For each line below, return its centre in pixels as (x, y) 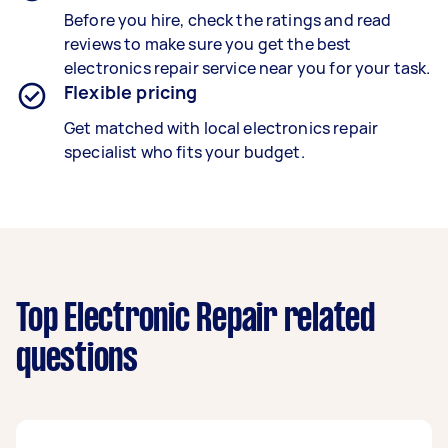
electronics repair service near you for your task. (247, 68)
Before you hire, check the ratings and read (228, 20)
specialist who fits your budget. (184, 152)
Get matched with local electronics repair (221, 128)
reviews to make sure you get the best (208, 44)
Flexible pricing (131, 92)
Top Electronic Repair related (195, 320)
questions (77, 360)
